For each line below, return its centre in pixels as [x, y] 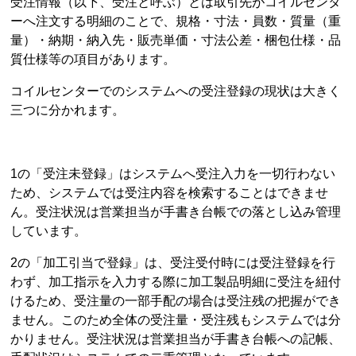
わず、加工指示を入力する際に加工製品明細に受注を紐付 [176, 281]
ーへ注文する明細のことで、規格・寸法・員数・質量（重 [176, 21]
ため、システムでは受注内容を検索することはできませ [170, 192]
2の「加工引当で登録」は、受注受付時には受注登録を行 [173, 262]
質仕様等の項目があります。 [93, 59]
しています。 [49, 230]
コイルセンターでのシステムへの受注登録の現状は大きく [176, 91]
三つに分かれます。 [68, 110]
